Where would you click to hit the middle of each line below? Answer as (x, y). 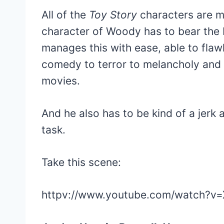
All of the (65, 15)
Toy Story (113, 15)
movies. (61, 81)
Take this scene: (81, 162)
